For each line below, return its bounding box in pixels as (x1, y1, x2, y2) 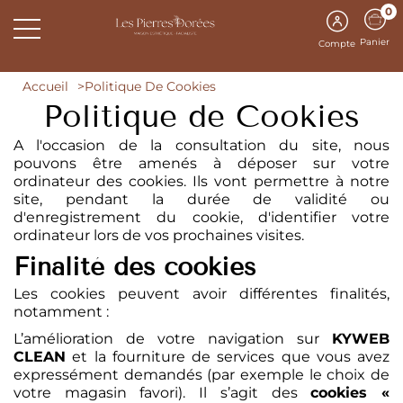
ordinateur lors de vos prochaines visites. (13, 227, 304, 244)
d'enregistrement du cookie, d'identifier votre (13, 209, 390, 226)
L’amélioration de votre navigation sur (13, 330, 332, 347)
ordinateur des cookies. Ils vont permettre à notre (13, 173, 390, 190)
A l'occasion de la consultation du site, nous (13, 137, 390, 154)
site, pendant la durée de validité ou (13, 191, 390, 208)
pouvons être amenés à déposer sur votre (13, 155, 390, 172)
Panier (360, 36, 390, 48)
